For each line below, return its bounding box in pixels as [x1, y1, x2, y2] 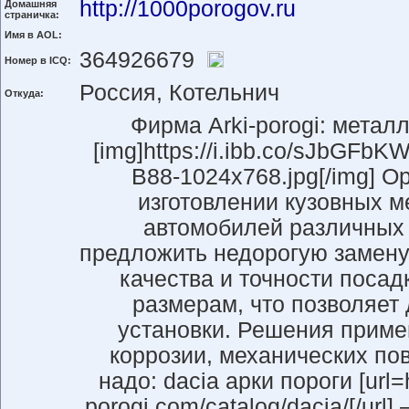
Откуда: [5, 88, 44, 99]
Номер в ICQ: [5, 55, 71, 66]
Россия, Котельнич [79, 80, 279, 105]
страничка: [5, 9, 59, 20]
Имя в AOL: [5, 29, 62, 40]
